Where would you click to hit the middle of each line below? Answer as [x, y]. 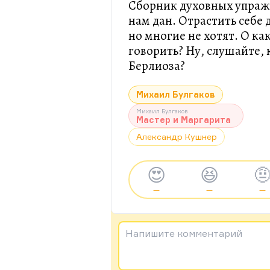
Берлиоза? [157, 66]
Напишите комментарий [184, 233]
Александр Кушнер [177, 137]
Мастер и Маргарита [184, 120]
